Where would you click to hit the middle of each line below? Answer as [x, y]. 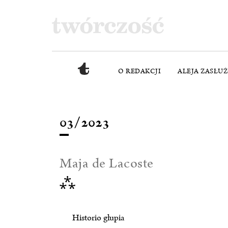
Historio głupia [98, 218]
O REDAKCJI [139, 71]
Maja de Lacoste [107, 164]
